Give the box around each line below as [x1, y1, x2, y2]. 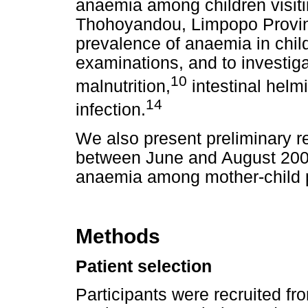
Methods [76, 224, 160, 247]
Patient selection [76, 257, 212, 276]
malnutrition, [76, 77, 170, 96]
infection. [76, 100, 146, 120]
